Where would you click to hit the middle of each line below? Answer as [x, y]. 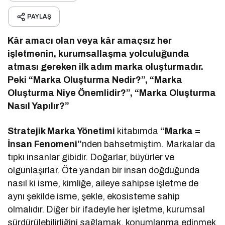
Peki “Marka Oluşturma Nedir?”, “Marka [95, 80]
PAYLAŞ [39, 17]
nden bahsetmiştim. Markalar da [149, 144]
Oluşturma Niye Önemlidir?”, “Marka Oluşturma [112, 93]
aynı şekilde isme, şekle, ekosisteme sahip [94, 197]
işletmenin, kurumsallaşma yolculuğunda [99, 54]
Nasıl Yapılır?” [39, 106]
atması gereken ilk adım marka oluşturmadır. [106, 67]
